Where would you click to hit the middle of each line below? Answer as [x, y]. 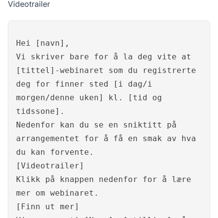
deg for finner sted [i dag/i [84, 84]
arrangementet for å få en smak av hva [106, 139]
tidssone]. [40, 111]
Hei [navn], [43, 43]
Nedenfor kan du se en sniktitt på [96, 125]
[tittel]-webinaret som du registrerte [106, 71]
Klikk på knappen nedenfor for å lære [104, 180]
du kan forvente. [55, 152]
